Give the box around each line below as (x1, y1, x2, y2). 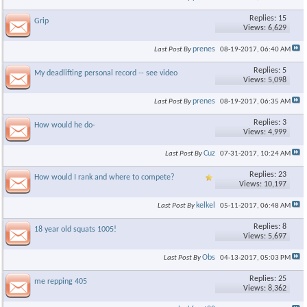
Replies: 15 (249, 14, 286, 23)
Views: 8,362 (243, 284, 286, 293)
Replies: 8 (254, 223, 286, 231)
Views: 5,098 (243, 76, 286, 84)
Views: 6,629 (243, 24, 286, 32)
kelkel (196, 201, 215, 210)
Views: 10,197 (239, 180, 286, 188)
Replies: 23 (249, 171, 286, 179)
